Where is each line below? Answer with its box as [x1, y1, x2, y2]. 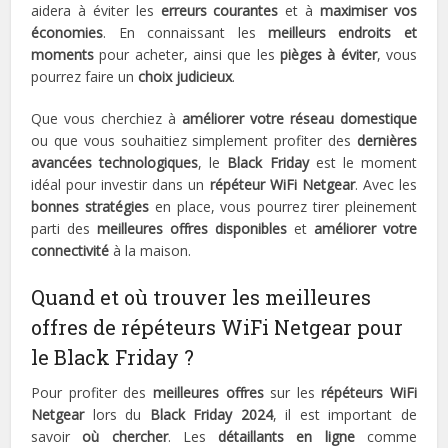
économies [31, 23, 104, 43]
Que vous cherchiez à [31, 109, 182, 129]
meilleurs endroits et [267, 23, 417, 43]
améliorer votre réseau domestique [181, 109, 417, 129]
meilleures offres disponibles [97, 219, 287, 239]
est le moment [308, 153, 417, 173]
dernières [356, 131, 417, 151]
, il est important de [272, 405, 417, 425]
